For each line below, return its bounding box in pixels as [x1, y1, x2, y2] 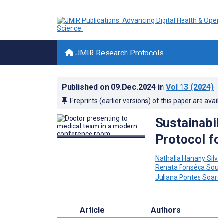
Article [80, 205, 105, 215]
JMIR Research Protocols [73, 48, 163, 57]
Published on [62, 82, 111, 91]
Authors [150, 205, 181, 215]
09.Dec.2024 [111, 82, 158, 91]
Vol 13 [166, 82, 188, 91]
